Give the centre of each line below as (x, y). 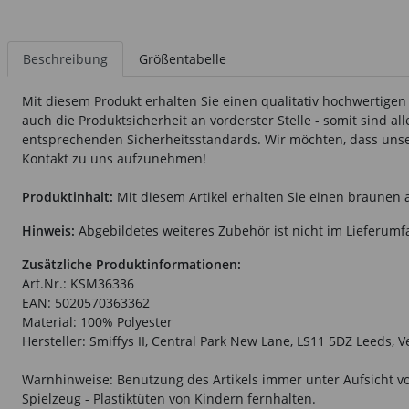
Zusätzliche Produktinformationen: (131, 265)
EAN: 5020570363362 (86, 303)
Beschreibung (65, 59)
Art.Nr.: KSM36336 (78, 284)
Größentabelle (183, 59)
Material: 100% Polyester (97, 322)
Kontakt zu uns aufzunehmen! (114, 159)
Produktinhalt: (68, 197)
